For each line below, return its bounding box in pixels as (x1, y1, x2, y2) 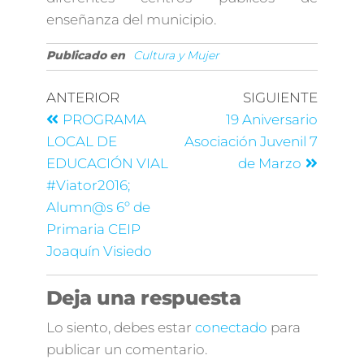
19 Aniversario (226, 111, 318, 128)
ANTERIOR (45, 89, 119, 106)
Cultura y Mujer (132, 48, 219, 63)
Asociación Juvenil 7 (184, 133, 318, 150)
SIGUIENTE (243, 89, 318, 106)
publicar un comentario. (45, 341, 207, 358)
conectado (194, 319, 267, 336)
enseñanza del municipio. (45, 11, 216, 28)
